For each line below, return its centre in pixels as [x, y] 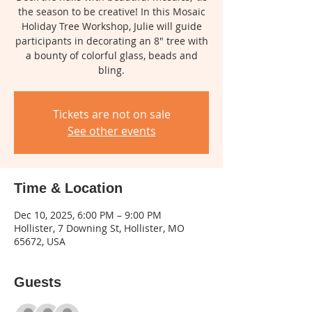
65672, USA [40, 242]
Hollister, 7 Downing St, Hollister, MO [99, 228]
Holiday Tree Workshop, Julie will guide [111, 26]
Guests [38, 282]
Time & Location [68, 188]
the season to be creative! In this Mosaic [111, 12]
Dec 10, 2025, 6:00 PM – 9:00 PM [88, 215]
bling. [111, 70]
